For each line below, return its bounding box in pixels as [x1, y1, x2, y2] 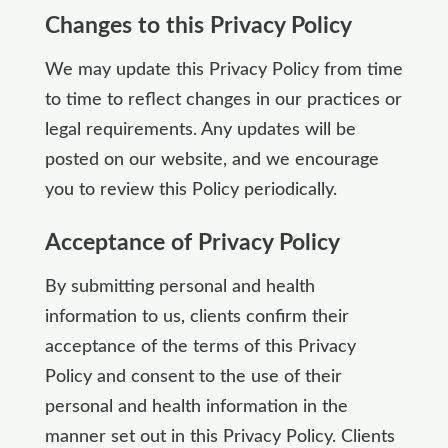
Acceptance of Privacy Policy [44, 230, 340, 254]
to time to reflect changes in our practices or [44, 90, 402, 109]
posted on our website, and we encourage [44, 150, 379, 169]
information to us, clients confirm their [44, 307, 349, 326]
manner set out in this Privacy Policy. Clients [44, 427, 395, 446]
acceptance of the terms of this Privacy [44, 337, 356, 356]
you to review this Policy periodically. [44, 180, 337, 199]
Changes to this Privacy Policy [44, 13, 352, 37]
